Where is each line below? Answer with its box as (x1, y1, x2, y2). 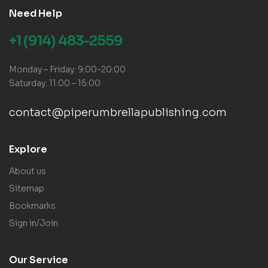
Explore (9, 142, 47, 156)
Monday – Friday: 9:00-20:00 (9, 63, 126, 75)
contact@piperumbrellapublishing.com (9, 105, 227, 119)
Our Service (9, 253, 68, 266)
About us (9, 165, 46, 176)
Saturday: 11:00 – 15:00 (9, 77, 100, 89)
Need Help (9, 7, 62, 20)
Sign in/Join (9, 217, 58, 229)
